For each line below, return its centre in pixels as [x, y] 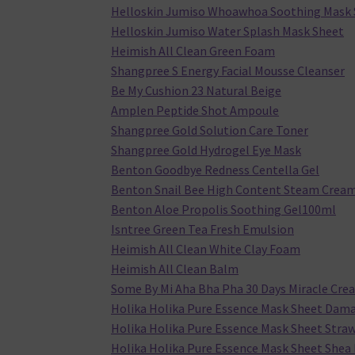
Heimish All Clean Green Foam [193, 51]
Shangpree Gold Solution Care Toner [210, 130]
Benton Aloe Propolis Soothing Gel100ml [224, 210]
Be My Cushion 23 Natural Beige [197, 91]
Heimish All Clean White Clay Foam [206, 249]
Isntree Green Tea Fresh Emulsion [203, 229]
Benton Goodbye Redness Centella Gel [216, 170]
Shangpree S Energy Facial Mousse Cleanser [228, 71]
